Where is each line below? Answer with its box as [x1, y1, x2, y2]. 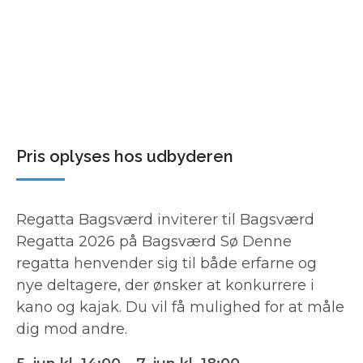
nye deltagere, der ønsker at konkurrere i [16, 275, 314, 294]
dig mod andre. [16, 319, 127, 338]
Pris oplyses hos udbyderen [16, 146, 233, 166]
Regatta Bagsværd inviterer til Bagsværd [16, 210, 314, 228]
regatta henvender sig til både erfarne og [16, 254, 317, 272]
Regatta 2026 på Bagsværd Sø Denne [16, 232, 292, 250]
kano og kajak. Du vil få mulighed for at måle [16, 297, 344, 316]
